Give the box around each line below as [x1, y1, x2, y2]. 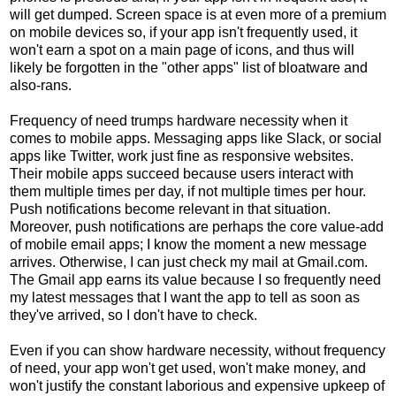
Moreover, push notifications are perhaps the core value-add [10, 218, 384, 234]
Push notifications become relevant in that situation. [10, 201, 331, 217]
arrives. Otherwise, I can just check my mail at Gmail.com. [10, 254, 368, 270]
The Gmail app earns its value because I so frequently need [10, 271, 381, 287]
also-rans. [10, 77, 72, 93]
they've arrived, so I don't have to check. [10, 307, 257, 323]
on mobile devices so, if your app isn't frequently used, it [10, 24, 357, 40]
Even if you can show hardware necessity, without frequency [10, 342, 385, 358]
